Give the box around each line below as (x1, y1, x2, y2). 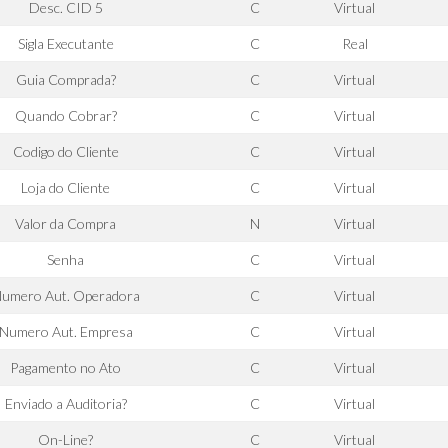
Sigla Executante (17, 35, 114, 52)
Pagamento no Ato (10, 359, 121, 376)
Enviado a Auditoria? (4, 395, 127, 412)
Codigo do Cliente (12, 143, 119, 160)
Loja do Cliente (21, 179, 110, 196)
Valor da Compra (15, 215, 116, 232)
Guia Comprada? (15, 71, 116, 88)
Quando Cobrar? (14, 107, 117, 124)
